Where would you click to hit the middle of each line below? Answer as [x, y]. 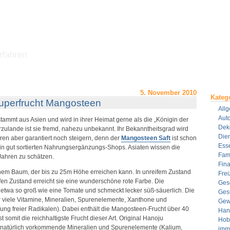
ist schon [183, 138]
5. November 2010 [168, 93]
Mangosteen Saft [146, 138]
